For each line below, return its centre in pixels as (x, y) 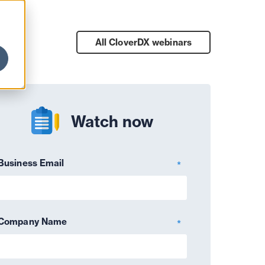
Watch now (112, 121)
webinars (172, 42)
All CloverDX (124, 42)
